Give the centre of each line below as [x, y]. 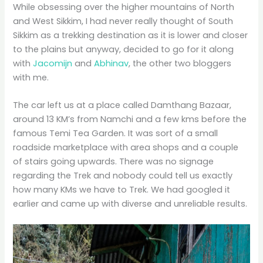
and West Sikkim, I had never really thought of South [123, 21]
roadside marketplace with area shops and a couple [126, 148]
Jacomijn [53, 63]
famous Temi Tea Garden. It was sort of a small [116, 134]
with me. [31, 77]
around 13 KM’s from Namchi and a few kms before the [130, 119]
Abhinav [112, 63]
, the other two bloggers [180, 63]
